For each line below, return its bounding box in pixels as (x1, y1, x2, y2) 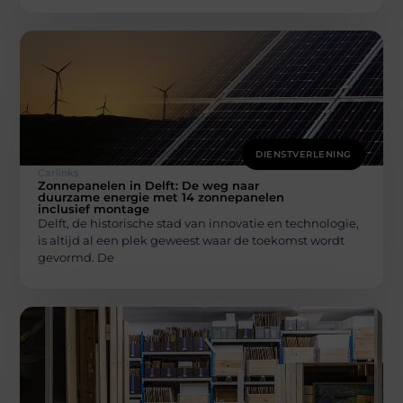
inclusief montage (38, 201, 150, 217)
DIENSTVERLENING (255, 148, 352, 161)
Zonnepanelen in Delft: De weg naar (38, 178, 260, 193)
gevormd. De (38, 250, 115, 265)
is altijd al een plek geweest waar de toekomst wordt (38, 233, 345, 248)
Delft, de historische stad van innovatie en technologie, (38, 216, 360, 231)
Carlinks (38, 166, 80, 180)
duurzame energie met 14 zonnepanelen (38, 190, 285, 205)
